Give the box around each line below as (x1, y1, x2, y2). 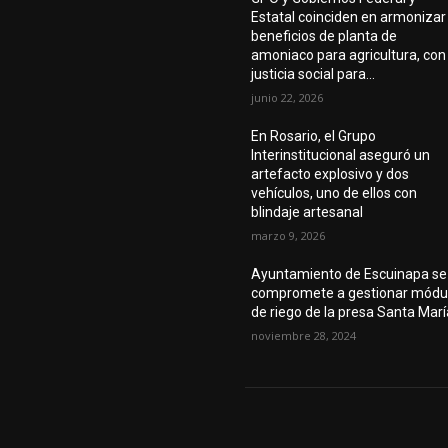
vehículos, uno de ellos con (251, 185, 418, 202)
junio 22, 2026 (251, 90, 324, 106)
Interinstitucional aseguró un (251, 147, 431, 164)
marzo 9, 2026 (251, 228, 326, 244)
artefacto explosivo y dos (251, 166, 410, 183)
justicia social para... (251, 66, 376, 83)
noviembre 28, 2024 (251, 328, 357, 344)
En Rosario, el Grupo (251, 128, 377, 145)
